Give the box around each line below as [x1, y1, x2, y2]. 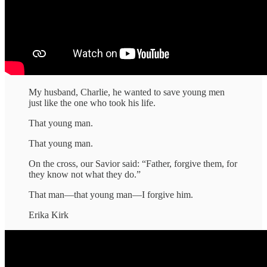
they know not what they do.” [29, 169, 141, 179]
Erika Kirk [29, 209, 69, 220]
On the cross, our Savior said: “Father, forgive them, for [29, 158, 237, 169]
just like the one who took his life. [29, 97, 156, 108]
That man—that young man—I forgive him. [29, 189, 193, 200]
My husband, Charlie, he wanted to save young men [29, 86, 225, 97]
